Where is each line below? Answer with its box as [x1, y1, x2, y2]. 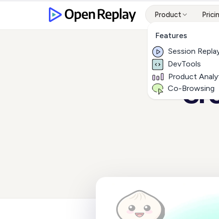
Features [155, 31, 187, 40]
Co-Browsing [168, 84, 215, 93]
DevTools [168, 59, 201, 68]
